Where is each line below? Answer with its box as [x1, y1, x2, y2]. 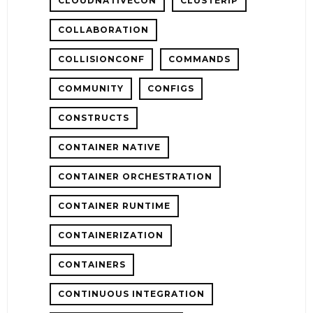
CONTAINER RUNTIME [58, 200, 170, 211]
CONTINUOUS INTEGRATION [58, 288, 205, 299]
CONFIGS [147, 82, 194, 94]
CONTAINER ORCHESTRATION [58, 170, 212, 182]
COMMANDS [168, 53, 231, 64]
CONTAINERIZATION [58, 229, 163, 240]
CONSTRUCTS [58, 112, 129, 123]
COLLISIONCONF [58, 53, 145, 64]
